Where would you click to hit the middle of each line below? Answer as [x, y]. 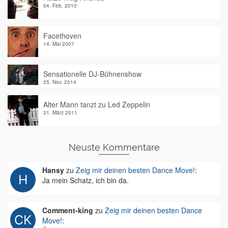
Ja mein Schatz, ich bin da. [85, 180]
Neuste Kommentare [114, 147]
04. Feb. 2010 [60, 6]
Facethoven [62, 36]
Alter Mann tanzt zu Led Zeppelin [97, 104]
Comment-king [68, 210]
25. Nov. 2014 [60, 82]
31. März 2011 [60, 112]
